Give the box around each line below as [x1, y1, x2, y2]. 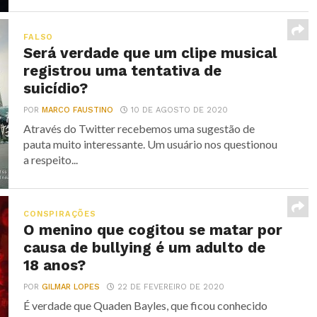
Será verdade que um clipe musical [23, 45, 278, 62]
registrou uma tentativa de [23, 62, 222, 79]
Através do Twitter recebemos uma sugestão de [23, 122, 255, 135]
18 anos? [23, 257, 86, 274]
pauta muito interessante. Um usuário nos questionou [23, 137, 278, 151]
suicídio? [23, 80, 88, 97]
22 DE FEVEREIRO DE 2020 [117, 282, 225, 292]
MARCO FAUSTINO [42, 105, 114, 115]
